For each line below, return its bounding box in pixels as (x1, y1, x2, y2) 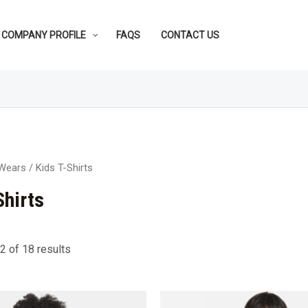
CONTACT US (161, 30, 219, 41)
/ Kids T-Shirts (26, 162, 93, 174)
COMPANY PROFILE (1, 30, 86, 41)
